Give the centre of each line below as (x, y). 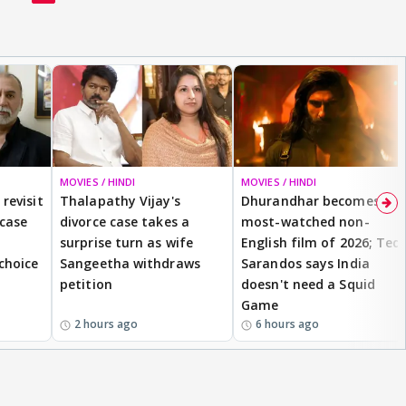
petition (86, 284)
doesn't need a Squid (308, 284)
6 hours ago (288, 324)
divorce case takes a (125, 221)
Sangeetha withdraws (130, 263)
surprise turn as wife (127, 242)
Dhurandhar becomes (310, 200)
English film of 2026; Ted (321, 242)
